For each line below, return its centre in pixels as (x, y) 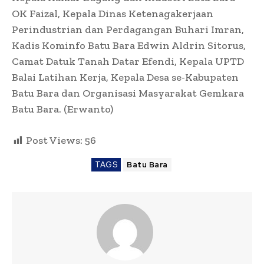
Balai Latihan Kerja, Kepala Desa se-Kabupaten (125, 77)
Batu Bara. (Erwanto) (62, 109)
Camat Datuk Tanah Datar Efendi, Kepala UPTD (128, 61)
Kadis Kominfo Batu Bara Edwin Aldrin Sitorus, (129, 45)
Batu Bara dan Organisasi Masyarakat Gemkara (128, 93)
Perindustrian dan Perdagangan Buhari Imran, (128, 29)
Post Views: (54, 140)
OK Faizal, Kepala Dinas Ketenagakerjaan (113, 13)
